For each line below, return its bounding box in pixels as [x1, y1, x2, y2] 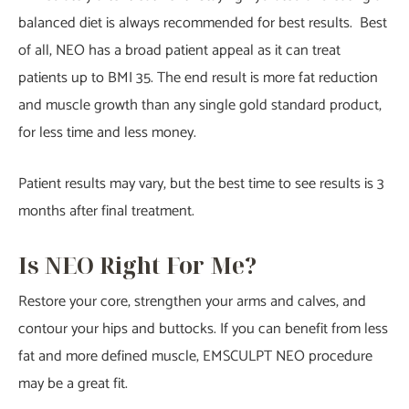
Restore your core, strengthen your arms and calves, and [18, 288, 366, 314]
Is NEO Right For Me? [18, 248, 257, 280]
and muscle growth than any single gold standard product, [18, 93, 382, 119]
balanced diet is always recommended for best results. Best [18, 11, 387, 37]
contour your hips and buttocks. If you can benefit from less [18, 316, 388, 341]
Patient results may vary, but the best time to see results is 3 [18, 172, 384, 197]
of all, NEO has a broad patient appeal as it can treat [18, 38, 341, 64]
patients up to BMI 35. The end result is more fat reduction [18, 66, 378, 91]
